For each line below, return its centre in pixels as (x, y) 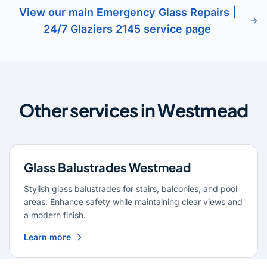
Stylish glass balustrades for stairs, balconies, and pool (131, 189)
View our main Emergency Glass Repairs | (127, 13)
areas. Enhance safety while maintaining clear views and (133, 202)
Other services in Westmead (133, 111)
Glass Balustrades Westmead (107, 167)
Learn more (47, 237)
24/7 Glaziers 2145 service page (128, 29)
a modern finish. (55, 215)
